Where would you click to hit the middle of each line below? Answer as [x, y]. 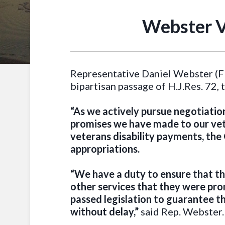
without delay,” [105, 211]
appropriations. [105, 149]
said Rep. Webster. [182, 211]
